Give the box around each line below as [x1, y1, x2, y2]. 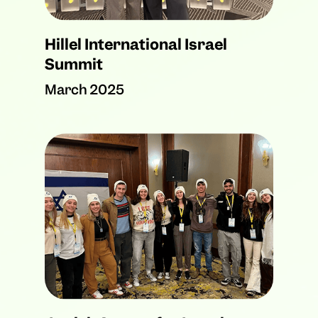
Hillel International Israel [44, 35, 227, 55]
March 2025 [44, 81, 124, 99]
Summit [44, 55, 103, 75]
